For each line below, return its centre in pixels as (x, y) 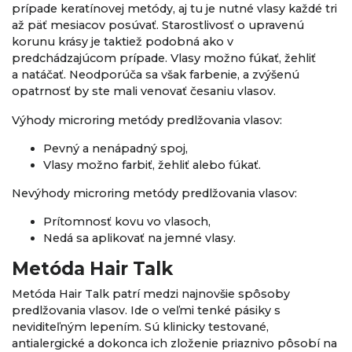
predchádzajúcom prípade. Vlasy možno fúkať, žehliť (164, 59)
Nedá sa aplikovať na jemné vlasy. (139, 238)
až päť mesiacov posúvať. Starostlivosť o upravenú (158, 26)
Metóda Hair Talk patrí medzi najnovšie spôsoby (151, 294)
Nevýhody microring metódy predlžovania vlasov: (154, 194)
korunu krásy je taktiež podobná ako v (123, 42)
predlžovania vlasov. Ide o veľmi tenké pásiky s (146, 311)
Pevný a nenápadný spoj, (115, 148)
